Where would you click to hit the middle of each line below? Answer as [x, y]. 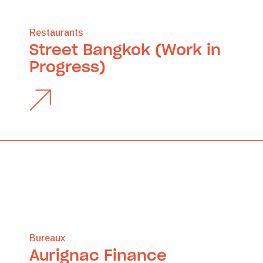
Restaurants [56, 32]
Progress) [68, 66]
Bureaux [47, 238]
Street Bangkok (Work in [125, 49]
